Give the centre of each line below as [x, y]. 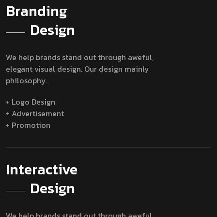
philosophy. [27, 80]
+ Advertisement [35, 113]
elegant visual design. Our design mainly [77, 69]
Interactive [42, 169]
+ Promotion [28, 125]
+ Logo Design [31, 101]
